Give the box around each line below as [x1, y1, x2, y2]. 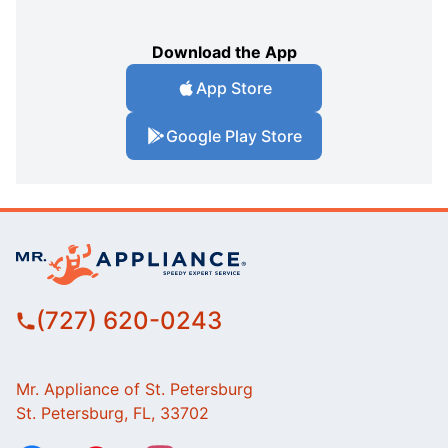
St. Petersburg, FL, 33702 [16, 403, 209, 424]
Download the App [151, 41, 297, 62]
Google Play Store [166, 125, 302, 146]
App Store [196, 77, 272, 98]
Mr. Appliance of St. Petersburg [16, 379, 253, 400]
